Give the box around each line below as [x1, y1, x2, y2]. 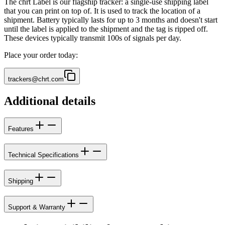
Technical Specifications [8, 151, 79, 159]
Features [8, 125, 34, 133]
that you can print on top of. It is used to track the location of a [4, 6, 200, 15]
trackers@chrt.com [8, 75, 64, 83]
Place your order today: [4, 50, 78, 59]
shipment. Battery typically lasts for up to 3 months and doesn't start [4, 15, 217, 24]
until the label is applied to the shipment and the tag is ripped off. [4, 24, 208, 33]
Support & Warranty [8, 203, 65, 211]
